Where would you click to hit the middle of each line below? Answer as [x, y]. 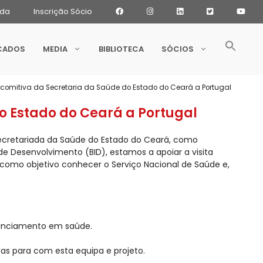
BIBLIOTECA [121, 49]
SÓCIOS [178, 49]
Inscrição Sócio [63, 11]
